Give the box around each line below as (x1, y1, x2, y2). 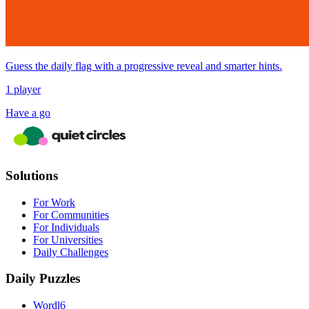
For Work (33, 196, 75, 208)
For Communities (33, 208, 109, 221)
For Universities (33, 233, 103, 246)
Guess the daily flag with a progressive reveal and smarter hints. (6, 60, 282, 72)
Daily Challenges (33, 246, 108, 258)
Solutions (6, 168, 58, 183)
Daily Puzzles (6, 271, 80, 286)
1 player (6, 83, 41, 96)
